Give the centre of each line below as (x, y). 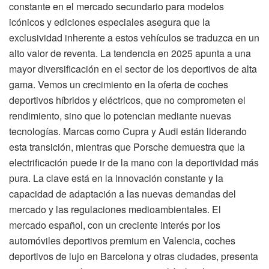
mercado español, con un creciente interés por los (115, 225)
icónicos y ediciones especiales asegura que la (110, 22)
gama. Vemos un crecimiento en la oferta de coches (119, 85)
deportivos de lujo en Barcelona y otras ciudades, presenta (134, 256)
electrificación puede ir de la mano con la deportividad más (134, 163)
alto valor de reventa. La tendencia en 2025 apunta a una (130, 53)
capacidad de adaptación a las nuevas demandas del (122, 194)
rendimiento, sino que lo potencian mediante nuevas (120, 116)
